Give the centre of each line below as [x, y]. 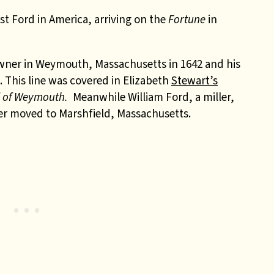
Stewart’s [194, 80]
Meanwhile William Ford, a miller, [154, 97]
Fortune [187, 19]
